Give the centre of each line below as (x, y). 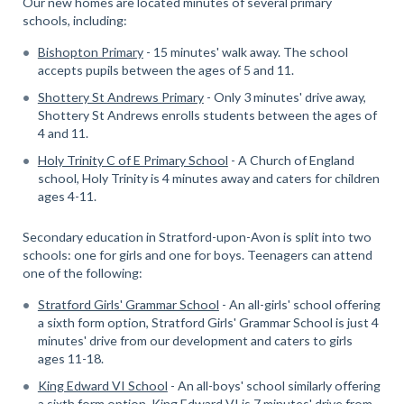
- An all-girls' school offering (299, 304)
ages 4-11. (67, 196)
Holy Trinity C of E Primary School (133, 160)
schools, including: (74, 20)
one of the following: (82, 272)
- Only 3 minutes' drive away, (285, 96)
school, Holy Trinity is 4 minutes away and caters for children (208, 178)
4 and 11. (63, 133)
